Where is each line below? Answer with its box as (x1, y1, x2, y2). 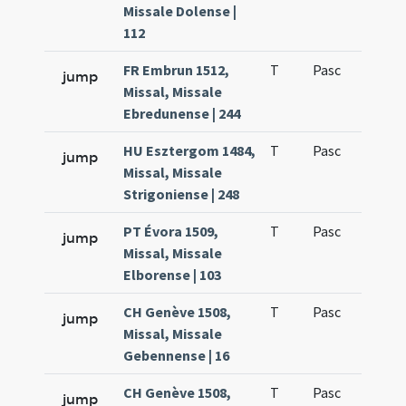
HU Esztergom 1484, (123, 141, 256, 159)
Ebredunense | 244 (123, 104, 241, 122)
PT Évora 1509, (123, 222, 219, 240)
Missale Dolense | (123, 2, 237, 20)
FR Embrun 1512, (123, 61, 230, 79)
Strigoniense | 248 (123, 185, 240, 203)
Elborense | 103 (123, 266, 222, 284)
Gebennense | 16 (123, 346, 230, 364)
